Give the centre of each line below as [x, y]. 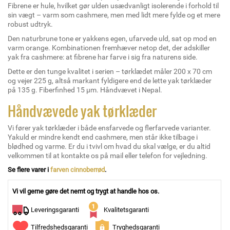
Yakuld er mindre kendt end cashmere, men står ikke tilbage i [103, 137]
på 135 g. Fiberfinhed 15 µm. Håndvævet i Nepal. [85, 90]
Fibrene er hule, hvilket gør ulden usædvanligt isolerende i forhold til [113, 6]
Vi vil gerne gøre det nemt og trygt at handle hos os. [86, 191]
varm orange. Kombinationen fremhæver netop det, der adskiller [109, 48]
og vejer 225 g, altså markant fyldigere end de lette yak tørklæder [110, 81]
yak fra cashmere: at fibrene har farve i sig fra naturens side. [103, 57]
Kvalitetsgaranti [126, 210]
